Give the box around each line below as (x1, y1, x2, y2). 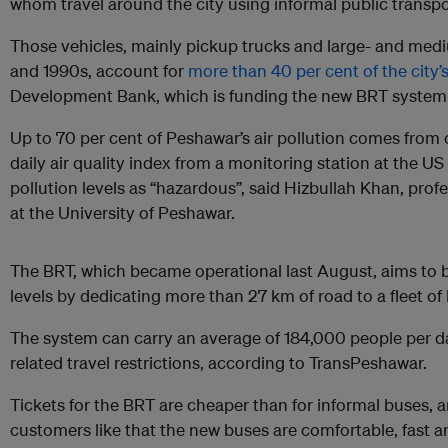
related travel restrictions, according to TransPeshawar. (10, 352, 427, 374)
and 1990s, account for (10, 60, 188, 82)
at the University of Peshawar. (10, 202, 235, 224)
